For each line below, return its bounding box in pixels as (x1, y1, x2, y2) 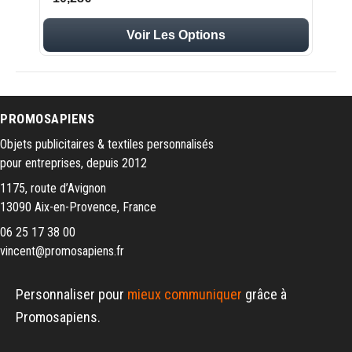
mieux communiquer (127, 286, 242, 302)
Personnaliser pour (16, 286, 127, 302)
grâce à (242, 286, 287, 302)
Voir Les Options (126, 28, 225, 42)
